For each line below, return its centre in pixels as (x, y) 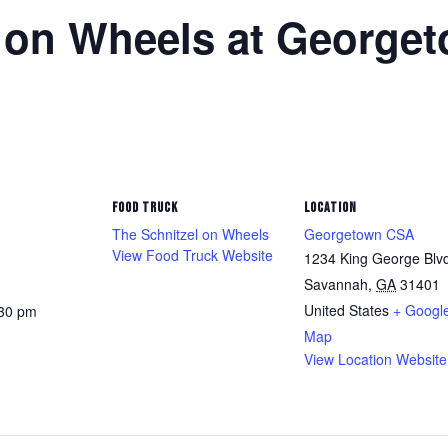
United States (346, 310)
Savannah (336, 284)
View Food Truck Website (192, 255)
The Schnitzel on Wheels (190, 234)
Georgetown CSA (359, 234)
